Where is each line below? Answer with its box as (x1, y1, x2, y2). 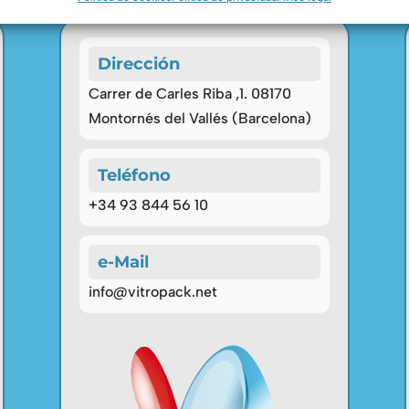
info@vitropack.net (88, 282, 217, 300)
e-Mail (97, 251, 149, 272)
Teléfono (97, 164, 171, 185)
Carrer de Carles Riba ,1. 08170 (88, 84, 291, 102)
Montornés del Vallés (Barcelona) (88, 109, 311, 127)
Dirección (97, 53, 180, 74)
